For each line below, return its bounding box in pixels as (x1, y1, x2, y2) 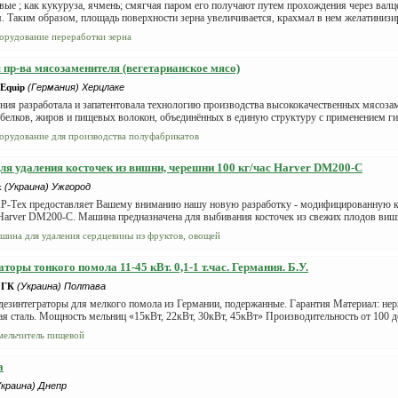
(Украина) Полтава (17, 281, 106, 291)
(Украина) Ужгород (4, 181, 91, 192)
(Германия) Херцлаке (28, 82, 124, 92)
